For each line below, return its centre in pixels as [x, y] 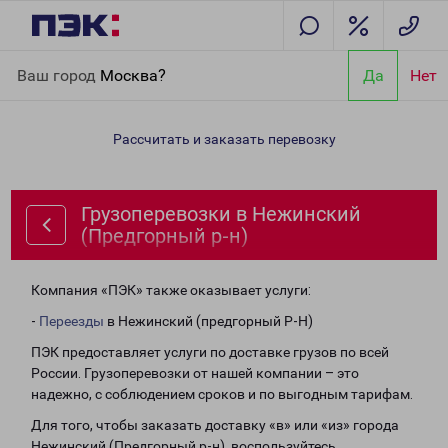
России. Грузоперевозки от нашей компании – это [195, 373]
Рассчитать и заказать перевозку [224, 139]
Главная [43, 62]
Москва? [133, 75]
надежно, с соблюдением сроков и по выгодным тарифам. [222, 394]
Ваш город [58, 75]
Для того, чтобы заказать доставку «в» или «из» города [215, 425]
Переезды [71, 321]
